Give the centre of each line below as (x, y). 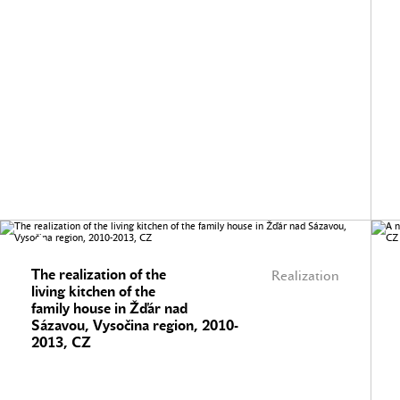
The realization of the (99, 275)
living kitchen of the (93, 292)
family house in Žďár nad (109, 308)
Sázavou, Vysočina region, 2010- (135, 325)
